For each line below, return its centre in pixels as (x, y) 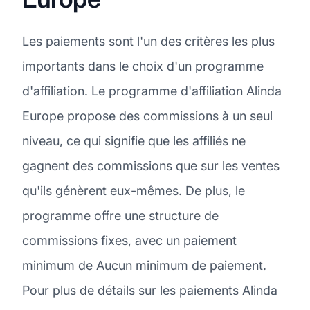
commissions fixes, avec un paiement (129, 240)
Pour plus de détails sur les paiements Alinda (150, 290)
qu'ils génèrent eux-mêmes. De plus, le (134, 190)
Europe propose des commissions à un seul (147, 116)
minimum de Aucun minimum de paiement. (144, 265)
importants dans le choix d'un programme (143, 66)
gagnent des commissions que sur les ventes (151, 165)
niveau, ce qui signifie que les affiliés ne (134, 140)
